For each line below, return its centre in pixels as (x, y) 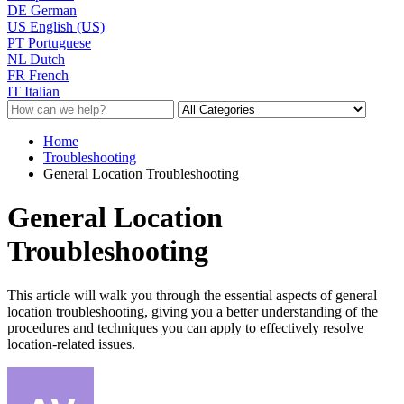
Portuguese (60, 42)
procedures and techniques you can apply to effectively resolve (185, 327)
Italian (42, 91)
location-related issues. (71, 344)
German (54, 10)
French (49, 75)
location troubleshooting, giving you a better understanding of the (193, 311)
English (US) (67, 26)
